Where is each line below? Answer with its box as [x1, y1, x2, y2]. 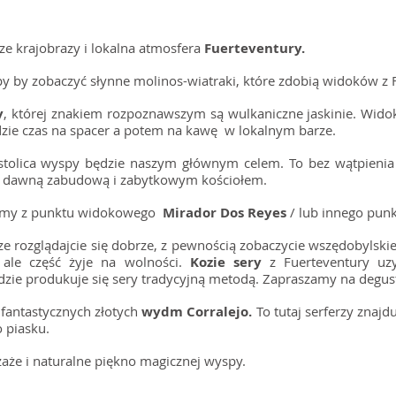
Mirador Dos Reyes [163, 203, 286, 222]
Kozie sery [189, 253, 262, 271]
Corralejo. [187, 302, 253, 321]
